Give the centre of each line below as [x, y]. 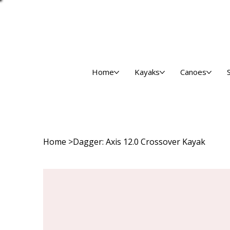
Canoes [194, 72]
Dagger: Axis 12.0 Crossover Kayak [139, 141]
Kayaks [147, 72]
